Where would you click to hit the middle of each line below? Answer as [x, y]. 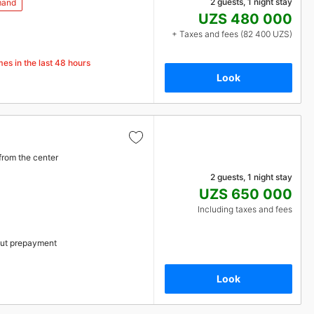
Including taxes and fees [245, 209]
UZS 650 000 [246, 194]
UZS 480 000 [245, 19]
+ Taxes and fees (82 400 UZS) [232, 34]
